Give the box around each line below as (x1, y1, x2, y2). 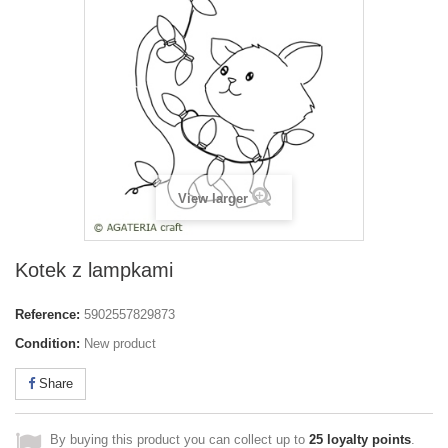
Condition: (15, 336, 80, 351)
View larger (177, 191, 248, 206)
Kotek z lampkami (15, 259, 173, 281)
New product (84, 336, 156, 351)
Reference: (15, 307, 80, 322)
